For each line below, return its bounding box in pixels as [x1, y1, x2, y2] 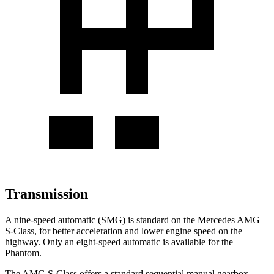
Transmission [5, 185, 88, 202]
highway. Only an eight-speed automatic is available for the [5, 236, 233, 247]
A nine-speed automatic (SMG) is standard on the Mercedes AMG [5, 214, 260, 225]
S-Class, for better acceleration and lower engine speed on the [5, 225, 242, 236]
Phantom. [5, 247, 42, 258]
